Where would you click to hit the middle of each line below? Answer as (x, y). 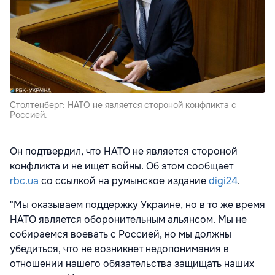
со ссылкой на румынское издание (125, 181)
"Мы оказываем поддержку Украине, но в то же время (137, 205)
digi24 (223, 181)
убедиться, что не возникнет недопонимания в (119, 249)
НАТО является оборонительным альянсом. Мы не (128, 220)
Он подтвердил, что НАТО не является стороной (124, 152)
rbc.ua (24, 181)
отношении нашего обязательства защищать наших (132, 264)
